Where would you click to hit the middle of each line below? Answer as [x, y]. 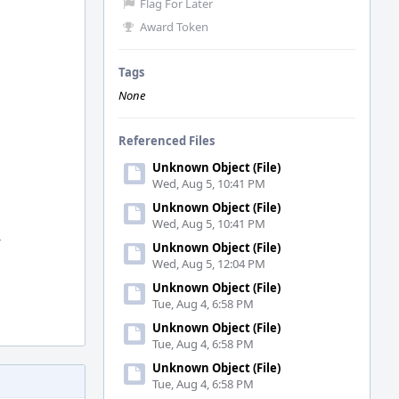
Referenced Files [167, 141]
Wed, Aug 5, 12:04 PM [209, 264]
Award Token [174, 27]
